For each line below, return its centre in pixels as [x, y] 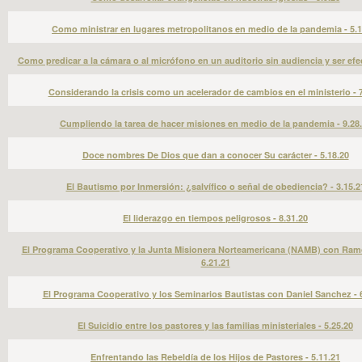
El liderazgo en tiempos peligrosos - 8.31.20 [215, 218]
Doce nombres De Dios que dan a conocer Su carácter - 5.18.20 [215, 155]
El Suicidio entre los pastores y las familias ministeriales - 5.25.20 [215, 325]
